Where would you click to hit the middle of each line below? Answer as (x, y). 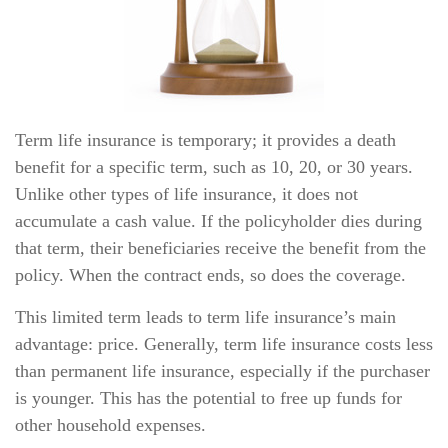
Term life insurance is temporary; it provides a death (205, 140)
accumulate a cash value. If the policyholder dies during (218, 221)
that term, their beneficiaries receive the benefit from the (220, 248)
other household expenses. (110, 425)
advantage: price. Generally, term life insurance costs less (224, 344)
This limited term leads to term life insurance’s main (205, 317)
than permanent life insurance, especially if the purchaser (222, 371)
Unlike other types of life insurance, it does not (186, 194)
